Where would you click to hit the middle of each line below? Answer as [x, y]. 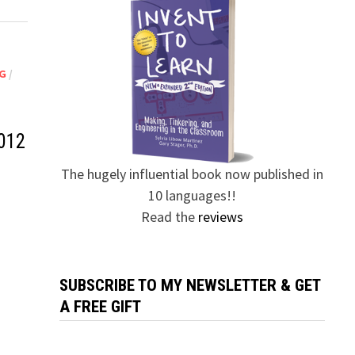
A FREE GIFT [100, 307]
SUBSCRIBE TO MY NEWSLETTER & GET [190, 286]
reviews [220, 217]
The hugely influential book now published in [192, 174]
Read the [169, 217]
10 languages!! [192, 196]
